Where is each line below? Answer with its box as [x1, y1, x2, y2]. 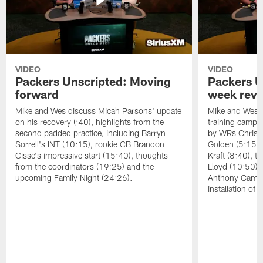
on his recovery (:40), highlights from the [15, 117, 164, 127]
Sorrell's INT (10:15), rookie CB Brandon [15, 139, 165, 150]
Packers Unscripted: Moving [15, 74, 171, 89]
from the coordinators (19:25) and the [15, 161, 154, 172]
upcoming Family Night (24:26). [15, 173, 133, 183]
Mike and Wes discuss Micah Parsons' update [15, 106, 182, 116]
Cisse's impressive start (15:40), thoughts [15, 150, 168, 161]
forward [15, 87, 59, 102]
